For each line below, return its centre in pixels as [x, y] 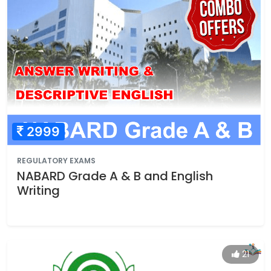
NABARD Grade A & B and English [115, 176]
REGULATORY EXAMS [56, 160]
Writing [38, 190]
